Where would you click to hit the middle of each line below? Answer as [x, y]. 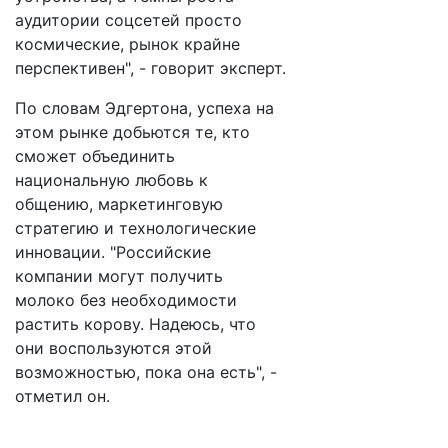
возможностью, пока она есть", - [146, 372]
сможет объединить [95, 156]
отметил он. [62, 396]
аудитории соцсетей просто [128, 20]
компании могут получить [119, 276]
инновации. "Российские [113, 252]
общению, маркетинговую [119, 204]
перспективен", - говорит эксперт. [150, 68]
